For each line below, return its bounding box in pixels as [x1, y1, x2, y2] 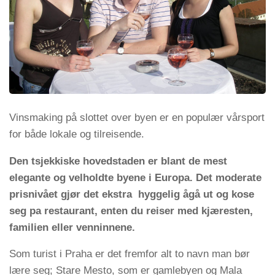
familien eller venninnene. [9, 221, 135, 233]
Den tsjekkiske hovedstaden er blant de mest [9, 155, 227, 167]
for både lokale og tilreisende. [9, 128, 144, 140]
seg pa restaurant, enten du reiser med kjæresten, [9, 204, 253, 217]
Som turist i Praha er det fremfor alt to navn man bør [9, 248, 250, 260]
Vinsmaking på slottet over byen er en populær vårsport [9, 111, 265, 123]
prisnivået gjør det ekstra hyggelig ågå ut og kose [9, 188, 254, 200]
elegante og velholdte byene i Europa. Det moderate [9, 171, 261, 184]
